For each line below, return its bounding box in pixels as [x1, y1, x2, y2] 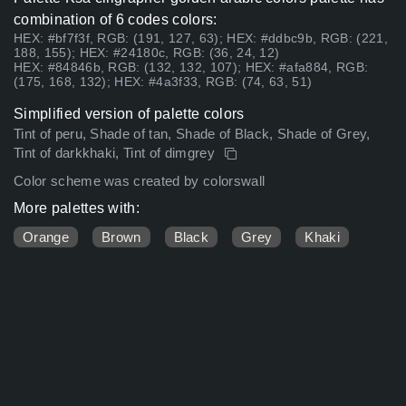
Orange [23, 229, 69, 246]
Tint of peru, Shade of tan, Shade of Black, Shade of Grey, [14, 127, 371, 142]
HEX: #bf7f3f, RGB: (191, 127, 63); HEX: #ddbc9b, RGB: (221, [14, 31, 388, 46]
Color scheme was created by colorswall [14, 174, 266, 189]
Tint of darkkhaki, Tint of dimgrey [14, 146, 219, 161]
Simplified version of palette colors [14, 106, 245, 122]
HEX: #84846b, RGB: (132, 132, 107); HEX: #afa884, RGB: [14, 60, 369, 75]
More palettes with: [14, 200, 140, 217]
